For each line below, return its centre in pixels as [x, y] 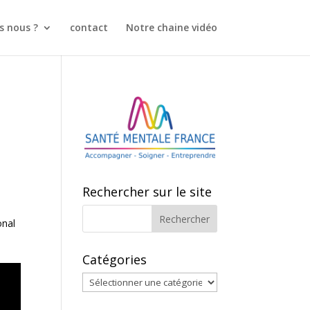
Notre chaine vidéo [171, 27]
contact [89, 27]
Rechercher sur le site [147, 192]
